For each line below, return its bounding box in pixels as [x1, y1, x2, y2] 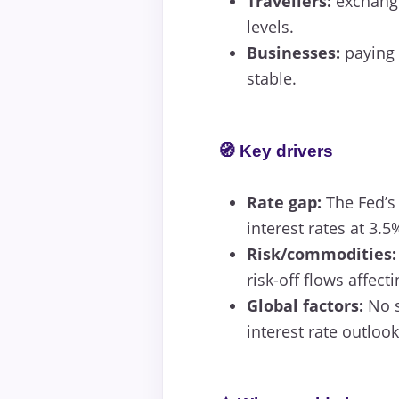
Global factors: [247, 295, 363, 317]
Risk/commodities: [247, 243, 396, 265]
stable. [247, 68, 297, 90]
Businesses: [247, 42, 340, 64]
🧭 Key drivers [218, 142, 333, 161]
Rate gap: [247, 191, 322, 214]
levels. [247, 16, 294, 38]
